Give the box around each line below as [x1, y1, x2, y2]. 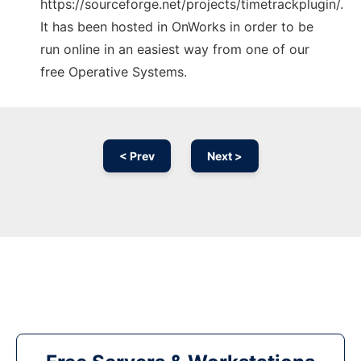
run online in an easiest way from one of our [40, 41, 309, 58]
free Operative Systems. [40, 64, 187, 81]
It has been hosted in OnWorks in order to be [40, 19, 313, 35]
